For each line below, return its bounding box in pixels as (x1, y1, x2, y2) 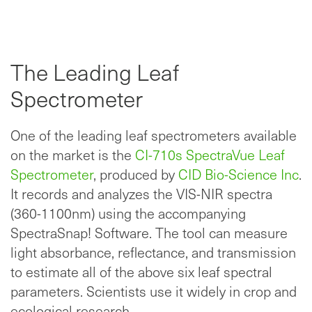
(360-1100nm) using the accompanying (10, 203, 246, 224)
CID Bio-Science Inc (178, 164, 299, 185)
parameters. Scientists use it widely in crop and (10, 281, 297, 302)
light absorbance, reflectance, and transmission (10, 242, 296, 263)
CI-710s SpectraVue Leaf (135, 145, 285, 165)
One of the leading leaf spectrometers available (10, 125, 297, 146)
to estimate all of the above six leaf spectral (10, 262, 272, 282)
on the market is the (10, 145, 135, 165)
